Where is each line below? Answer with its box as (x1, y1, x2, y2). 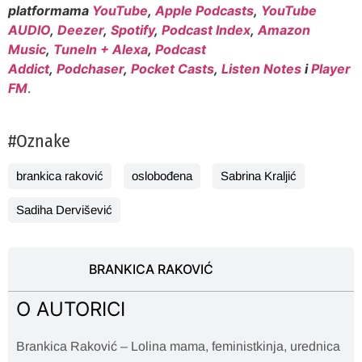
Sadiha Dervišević (16, 202, 112, 217)
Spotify (111, 22, 154, 39)
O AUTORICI (16, 297, 125, 321)
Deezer (57, 22, 103, 39)
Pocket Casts (131, 61, 214, 78)
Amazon (258, 22, 310, 39)
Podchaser (57, 61, 124, 78)
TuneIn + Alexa (53, 41, 148, 58)
